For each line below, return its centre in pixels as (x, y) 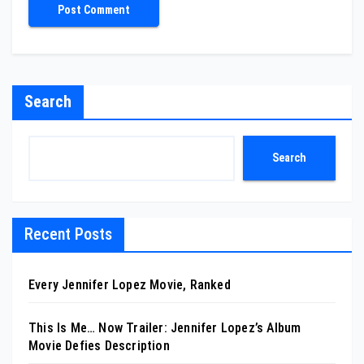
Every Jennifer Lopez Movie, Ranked (130, 284)
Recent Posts (68, 234)
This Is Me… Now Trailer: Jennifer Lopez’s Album (165, 327)
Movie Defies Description (99, 345)
